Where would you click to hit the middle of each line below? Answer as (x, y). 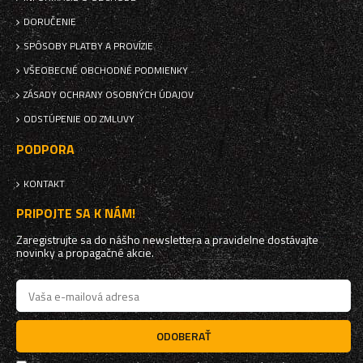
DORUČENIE (50, 22)
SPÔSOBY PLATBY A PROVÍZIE (88, 46)
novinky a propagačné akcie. (85, 253)
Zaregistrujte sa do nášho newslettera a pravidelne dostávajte (167, 240)
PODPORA (45, 149)
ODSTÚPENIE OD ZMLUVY (79, 119)
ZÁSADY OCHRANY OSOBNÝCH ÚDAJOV (109, 95)
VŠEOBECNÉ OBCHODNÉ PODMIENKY (106, 70)
